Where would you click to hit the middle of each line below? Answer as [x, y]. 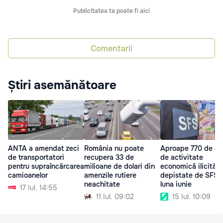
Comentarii [111, 48]
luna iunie [176, 184]
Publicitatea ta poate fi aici [111, 11]
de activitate [182, 158]
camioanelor [28, 175]
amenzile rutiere [110, 175]
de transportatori [36, 158]
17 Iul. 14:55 [39, 188]
